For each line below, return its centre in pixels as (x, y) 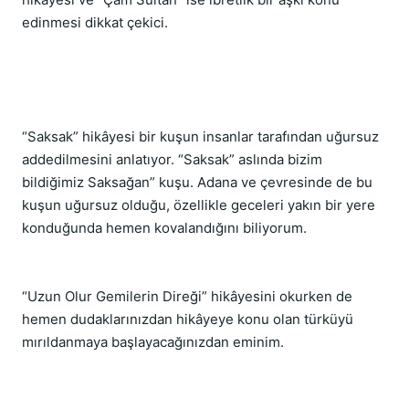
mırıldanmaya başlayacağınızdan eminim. (153, 342)
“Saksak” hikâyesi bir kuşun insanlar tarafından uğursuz (200, 136)
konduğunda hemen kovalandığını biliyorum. (164, 228)
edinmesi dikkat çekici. (95, 22)
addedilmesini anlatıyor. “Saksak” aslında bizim (172, 159)
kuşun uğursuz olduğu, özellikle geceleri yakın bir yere (199, 205)
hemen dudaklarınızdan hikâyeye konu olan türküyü (188, 319)
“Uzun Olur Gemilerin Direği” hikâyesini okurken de (187, 296)
